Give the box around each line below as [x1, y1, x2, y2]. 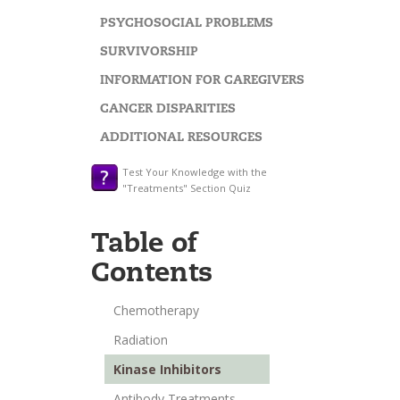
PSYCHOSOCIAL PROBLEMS [100, 14, 273, 31]
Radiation [113, 331, 168, 349]
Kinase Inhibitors [113, 361, 221, 379]
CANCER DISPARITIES [100, 100, 236, 117]
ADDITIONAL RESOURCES [100, 129, 262, 146]
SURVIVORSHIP [100, 43, 198, 60]
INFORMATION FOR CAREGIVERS [100, 71, 304, 88]
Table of [91, 226, 197, 260]
